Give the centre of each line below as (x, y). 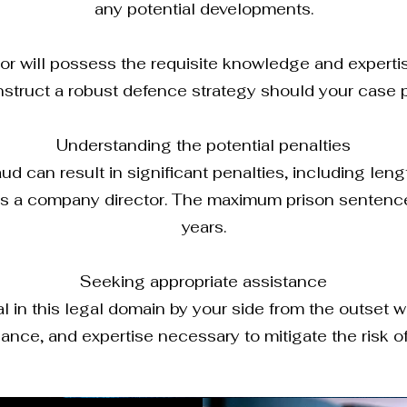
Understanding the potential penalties (203, 145)
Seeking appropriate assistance (203, 282)
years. (203, 227)
